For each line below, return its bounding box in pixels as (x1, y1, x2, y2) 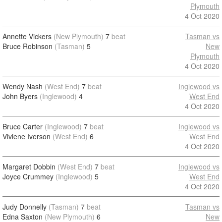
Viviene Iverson (2, 131, 51, 141)
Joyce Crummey (2, 171, 54, 181)
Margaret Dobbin (2, 162, 55, 171)
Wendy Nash (2, 81, 43, 91)
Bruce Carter (2, 121, 43, 131)
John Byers (2, 91, 38, 101)
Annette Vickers (2, 31, 52, 41)
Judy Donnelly (2, 202, 47, 212)
